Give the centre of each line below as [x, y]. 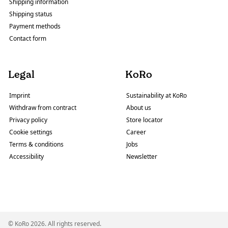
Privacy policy [28, 120]
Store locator [145, 120]
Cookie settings [31, 132]
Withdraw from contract [43, 107]
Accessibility [26, 156]
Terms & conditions [36, 144]
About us [139, 107]
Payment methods [35, 26]
